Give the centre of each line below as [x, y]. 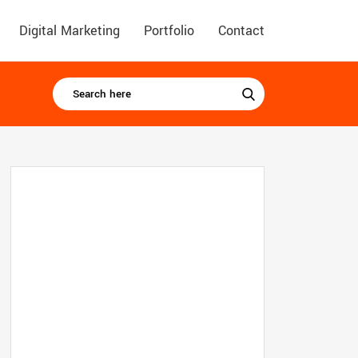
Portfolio [169, 30]
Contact [241, 30]
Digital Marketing [70, 30]
